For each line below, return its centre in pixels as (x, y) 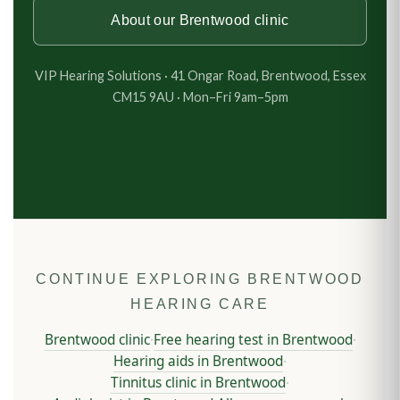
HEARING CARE (200, 304)
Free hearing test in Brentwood (253, 340)
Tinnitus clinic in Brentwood (198, 383)
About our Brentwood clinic (200, 21)
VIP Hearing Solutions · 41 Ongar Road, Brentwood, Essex (200, 76)
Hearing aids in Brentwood (198, 362)
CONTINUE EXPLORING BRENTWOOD (200, 279)
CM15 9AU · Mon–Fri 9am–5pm (200, 97)
